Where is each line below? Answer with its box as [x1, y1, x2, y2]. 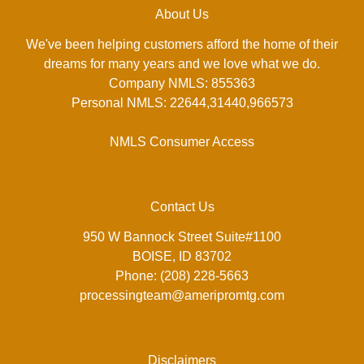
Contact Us [149, 199, 214, 214]
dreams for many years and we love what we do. [44, 56, 320, 71]
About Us [155, 6, 209, 21]
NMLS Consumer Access [110, 134, 254, 149]
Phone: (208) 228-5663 [115, 268, 249, 283]
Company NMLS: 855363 [109, 76, 255, 90]
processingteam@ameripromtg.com [80, 288, 284, 302]
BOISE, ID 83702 [132, 249, 232, 263]
